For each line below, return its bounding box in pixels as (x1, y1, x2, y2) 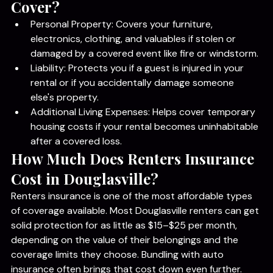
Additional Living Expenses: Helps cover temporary (30, 129, 258, 141)
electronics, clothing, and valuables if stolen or (30, 55, 238, 68)
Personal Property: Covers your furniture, (30, 41, 215, 54)
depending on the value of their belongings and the (11, 257, 241, 269)
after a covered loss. (30, 158, 122, 171)
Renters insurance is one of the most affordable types (11, 213, 255, 225)
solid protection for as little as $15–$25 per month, (11, 242, 239, 255)
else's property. (30, 114, 99, 127)
